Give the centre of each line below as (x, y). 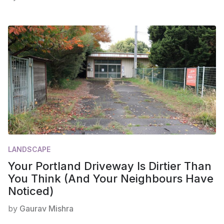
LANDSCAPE (29, 149)
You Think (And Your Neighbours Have (111, 178)
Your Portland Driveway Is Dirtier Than (110, 166)
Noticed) (31, 191)
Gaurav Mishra (46, 208)
